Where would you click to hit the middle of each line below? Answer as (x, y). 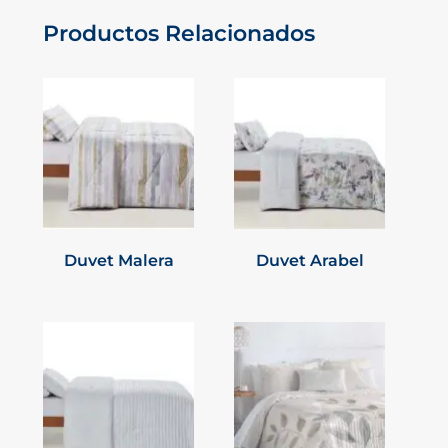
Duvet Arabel (309, 261)
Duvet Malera (118, 261)
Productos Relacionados (179, 33)
